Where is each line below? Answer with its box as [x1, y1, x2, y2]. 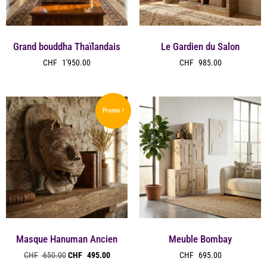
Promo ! [102, 107, 124, 115]
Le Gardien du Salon [161, 40, 240, 52]
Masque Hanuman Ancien [16, 232, 117, 245]
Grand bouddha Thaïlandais [13, 40, 120, 52]
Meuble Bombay [169, 232, 232, 245]
